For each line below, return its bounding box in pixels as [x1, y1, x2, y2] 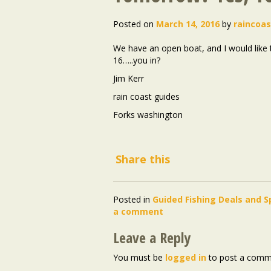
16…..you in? [113, 54, 160, 66]
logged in [165, 252, 206, 264]
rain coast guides [113, 91, 180, 102]
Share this [116, 152, 170, 167]
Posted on [113, 18, 154, 30]
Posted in [113, 194, 150, 206]
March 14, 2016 [156, 18, 220, 30]
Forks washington [113, 109, 183, 120]
